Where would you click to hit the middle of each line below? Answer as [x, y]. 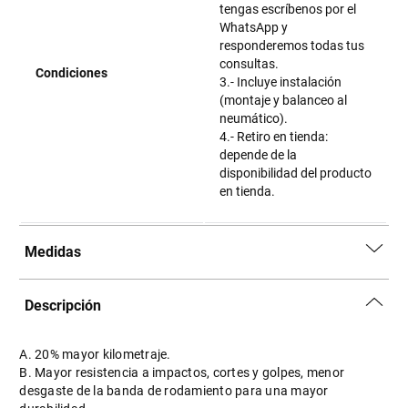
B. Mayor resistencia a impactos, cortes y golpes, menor [182, 372]
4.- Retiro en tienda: [274, 137]
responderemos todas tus [292, 46]
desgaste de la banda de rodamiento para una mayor [174, 391]
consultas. [250, 64]
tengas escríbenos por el [288, 9]
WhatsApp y [254, 27]
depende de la [259, 155]
